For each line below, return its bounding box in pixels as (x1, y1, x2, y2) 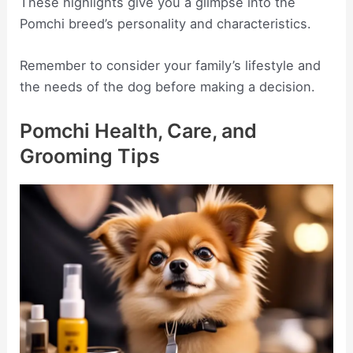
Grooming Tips (20, 144, 161, 169)
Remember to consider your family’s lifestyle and (20, 58, 321, 74)
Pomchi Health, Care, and (20, 119, 258, 143)
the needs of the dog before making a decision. (20, 79, 316, 95)
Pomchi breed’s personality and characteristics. (20, 15, 312, 32)
